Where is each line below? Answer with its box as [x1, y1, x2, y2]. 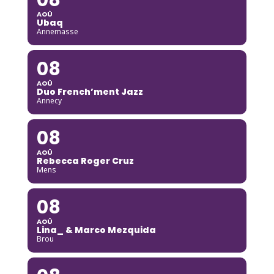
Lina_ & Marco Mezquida [36, 223, 156, 236]
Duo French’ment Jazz [36, 85, 143, 98]
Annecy [36, 95, 62, 106]
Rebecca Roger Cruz [36, 154, 134, 167]
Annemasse [36, 26, 78, 37]
